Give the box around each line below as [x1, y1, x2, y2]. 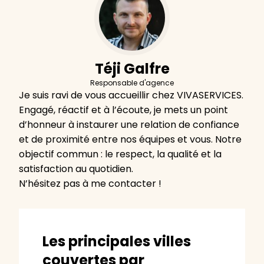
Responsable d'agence [90, 78, 174, 88]
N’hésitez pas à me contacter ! [19, 177, 161, 191]
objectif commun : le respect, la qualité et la [19, 147, 222, 161]
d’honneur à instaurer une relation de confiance [19, 118, 239, 132]
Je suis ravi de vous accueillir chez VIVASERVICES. [19, 88, 243, 103]
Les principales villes [42, 232, 191, 252]
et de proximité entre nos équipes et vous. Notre [19, 133, 242, 147]
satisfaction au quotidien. [19, 162, 133, 176]
